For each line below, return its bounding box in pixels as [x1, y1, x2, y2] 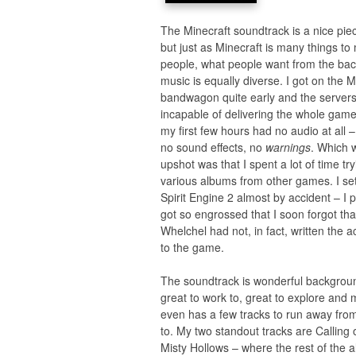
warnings [265, 139, 311, 155]
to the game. [161, 239, 224, 255]
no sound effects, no [161, 139, 265, 155]
